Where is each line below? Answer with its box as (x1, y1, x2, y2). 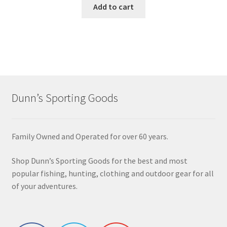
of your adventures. (11, 181, 78, 192)
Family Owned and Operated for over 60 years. (11, 131, 168, 142)
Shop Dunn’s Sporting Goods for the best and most (11, 156, 187, 166)
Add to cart (93, 1, 134, 12)
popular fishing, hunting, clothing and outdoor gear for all (11, 168, 214, 179)
